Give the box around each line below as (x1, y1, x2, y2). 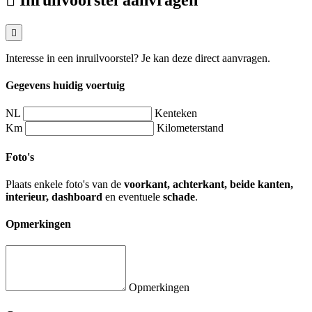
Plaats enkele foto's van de (6, 178, 124, 190)
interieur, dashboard (6, 190, 102, 203)
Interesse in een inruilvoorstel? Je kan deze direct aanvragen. (6, 52, 270, 64)
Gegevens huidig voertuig (6, 79, 125, 91)
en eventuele (102, 190, 163, 203)
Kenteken (155, 107, 197, 120)
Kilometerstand (157, 122, 224, 134)
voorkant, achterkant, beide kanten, (124, 178, 293, 190)
